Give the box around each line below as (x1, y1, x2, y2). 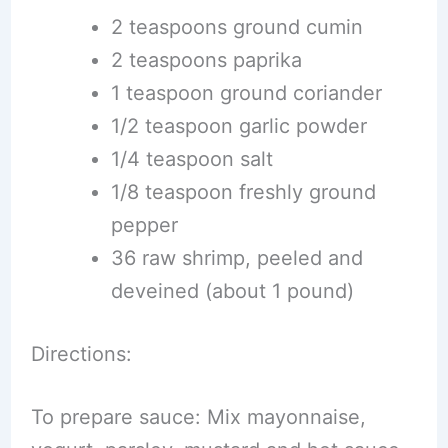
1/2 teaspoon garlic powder (110, 113, 367, 138)
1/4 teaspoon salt (110, 146, 273, 171)
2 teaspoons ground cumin (110, 14, 363, 39)
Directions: (30, 341, 132, 366)
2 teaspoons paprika (110, 47, 302, 72)
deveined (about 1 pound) (110, 278, 354, 303)
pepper (110, 212, 178, 237)
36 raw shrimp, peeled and (110, 245, 363, 270)
